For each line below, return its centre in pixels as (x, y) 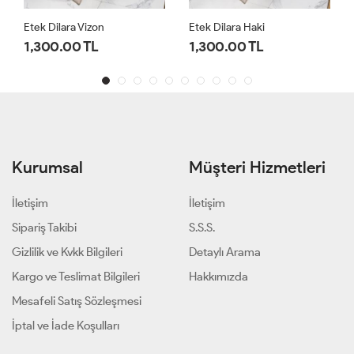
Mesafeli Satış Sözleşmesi (77, 301)
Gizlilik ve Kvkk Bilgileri (67, 252)
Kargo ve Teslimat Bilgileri (76, 277)
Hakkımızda (218, 277)
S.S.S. (202, 228)
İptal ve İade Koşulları (66, 326)
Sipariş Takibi (44, 228)
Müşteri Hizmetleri (257, 168)
